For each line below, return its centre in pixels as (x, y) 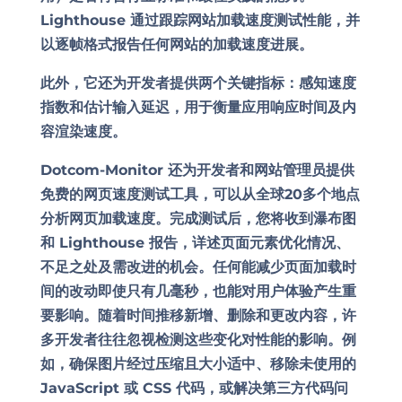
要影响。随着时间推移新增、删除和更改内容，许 (198, 315)
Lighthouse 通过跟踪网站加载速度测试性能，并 (200, 20)
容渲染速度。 (83, 131)
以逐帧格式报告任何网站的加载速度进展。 (176, 44)
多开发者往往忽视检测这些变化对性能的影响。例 (198, 340)
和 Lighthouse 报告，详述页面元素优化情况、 (195, 243)
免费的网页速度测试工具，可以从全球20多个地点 (200, 194)
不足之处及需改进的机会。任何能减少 (162, 267)
